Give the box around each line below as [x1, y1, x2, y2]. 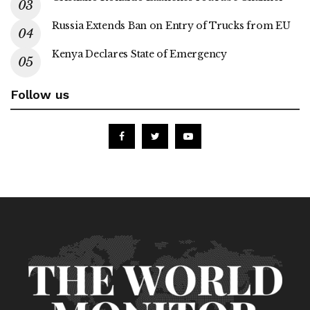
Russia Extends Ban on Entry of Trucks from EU [52, 19, 291, 32]
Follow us [10, 86, 69, 102]
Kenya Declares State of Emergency [52, 47, 227, 60]
